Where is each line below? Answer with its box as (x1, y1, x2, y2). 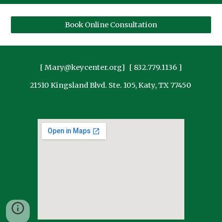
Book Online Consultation (65, 20, 157, 29)
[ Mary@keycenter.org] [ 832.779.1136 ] (40, 63, 182, 72)
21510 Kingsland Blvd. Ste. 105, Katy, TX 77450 (29, 81, 193, 90)
